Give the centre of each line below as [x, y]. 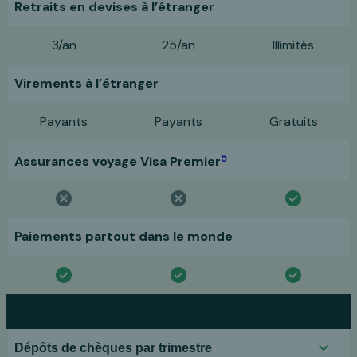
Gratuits [293, 122]
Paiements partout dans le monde [124, 237]
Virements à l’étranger [86, 84]
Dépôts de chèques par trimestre [113, 348]
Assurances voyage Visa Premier [118, 162]
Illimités [293, 45]
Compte [43, 312]
